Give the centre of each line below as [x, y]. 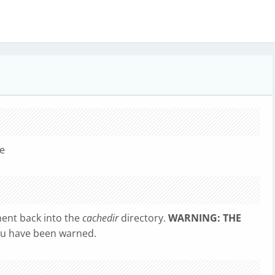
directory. [143, 218]
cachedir [100, 218]
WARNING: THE [205, 218]
